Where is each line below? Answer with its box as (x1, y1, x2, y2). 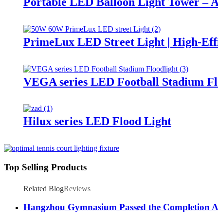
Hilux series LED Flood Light (23, 115, 171, 128)
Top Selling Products (4, 162, 87, 173)
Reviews (64, 184, 91, 193)
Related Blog (23, 184, 64, 193)
